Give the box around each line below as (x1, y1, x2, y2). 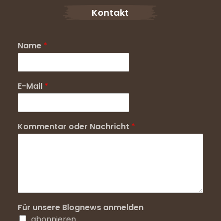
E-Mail (17, 80, 44, 92)
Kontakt (92, 6, 129, 19)
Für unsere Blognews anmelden (17, 201, 144, 213)
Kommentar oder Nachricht (17, 120, 131, 132)
